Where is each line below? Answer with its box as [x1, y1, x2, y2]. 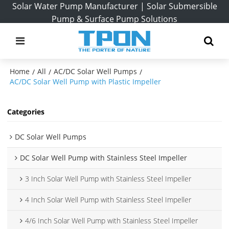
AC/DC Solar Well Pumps [54, 66, 138, 76]
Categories [7, 107, 45, 117]
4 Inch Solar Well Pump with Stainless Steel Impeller [25, 194, 192, 204]
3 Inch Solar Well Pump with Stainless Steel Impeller [25, 173, 192, 184]
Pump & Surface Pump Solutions [52, 13, 177, 25]
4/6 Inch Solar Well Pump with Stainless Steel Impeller [25, 215, 198, 225]
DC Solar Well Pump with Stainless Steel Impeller [20, 152, 188, 163]
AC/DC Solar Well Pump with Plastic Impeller [10, 77, 162, 86]
